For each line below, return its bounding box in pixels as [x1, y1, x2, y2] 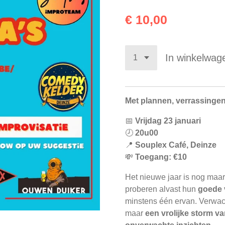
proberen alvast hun [125, 184, 198, 193]
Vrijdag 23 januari [135, 116, 201, 125]
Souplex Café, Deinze [135, 140, 216, 149]
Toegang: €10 [135, 152, 187, 161]
